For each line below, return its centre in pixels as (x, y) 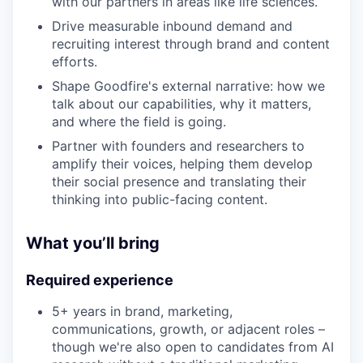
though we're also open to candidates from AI (193, 347)
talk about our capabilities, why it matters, (181, 104)
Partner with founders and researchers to (178, 146)
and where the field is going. (139, 122)
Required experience (100, 280)
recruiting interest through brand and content (191, 44)
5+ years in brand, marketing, (142, 312)
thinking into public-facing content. (160, 200)
